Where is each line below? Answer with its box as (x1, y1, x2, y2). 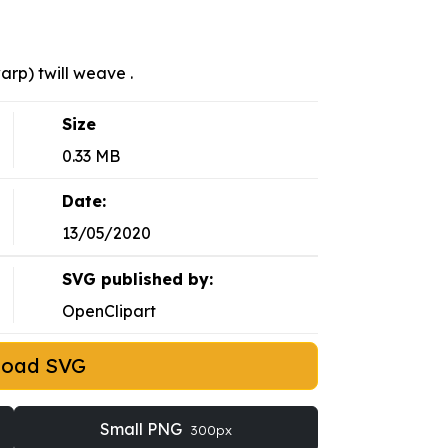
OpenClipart (61, 301, 156, 322)
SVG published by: (61, 269, 213, 290)
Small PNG (99, 419, 186, 440)
